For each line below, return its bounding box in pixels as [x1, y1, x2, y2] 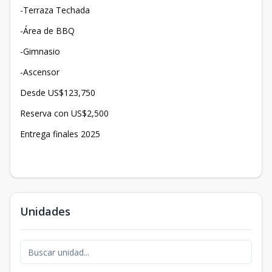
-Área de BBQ [20, 25, 75, 36]
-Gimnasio [20, 46, 63, 57]
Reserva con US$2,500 [20, 107, 109, 119]
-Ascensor [20, 66, 62, 78]
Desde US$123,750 [20, 87, 95, 98]
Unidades [20, 204, 70, 219]
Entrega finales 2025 [20, 128, 100, 140]
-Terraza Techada [20, 4, 90, 16]
